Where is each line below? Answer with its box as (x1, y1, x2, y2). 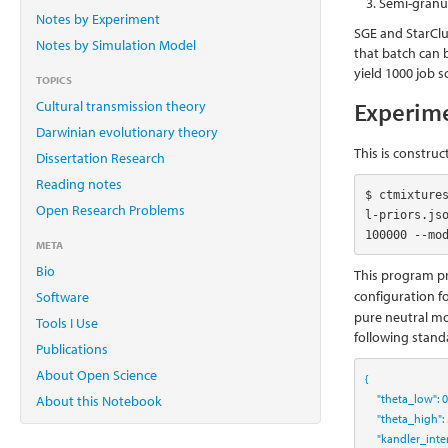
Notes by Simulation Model (36, 35, 196, 54)
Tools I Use (36, 313, 98, 332)
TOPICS (36, 72, 72, 87)
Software (36, 287, 89, 306)
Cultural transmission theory (36, 96, 206, 115)
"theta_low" (376, 390, 437, 406)
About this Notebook (36, 391, 162, 410)
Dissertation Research (36, 148, 165, 167)
